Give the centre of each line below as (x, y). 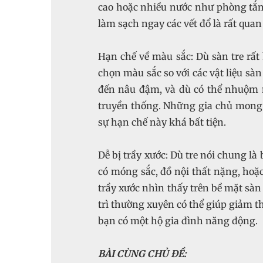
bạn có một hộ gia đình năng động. (178, 221)
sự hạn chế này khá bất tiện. (162, 122)
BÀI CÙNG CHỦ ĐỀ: (142, 254)
